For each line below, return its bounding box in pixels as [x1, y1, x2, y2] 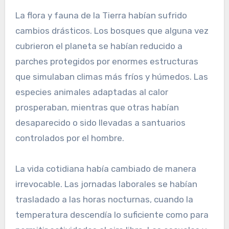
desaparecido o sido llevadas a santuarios [15, 117, 186, 128]
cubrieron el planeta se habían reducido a [15, 40, 182, 51]
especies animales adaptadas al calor [15, 86, 168, 97]
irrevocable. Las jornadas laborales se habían [15, 178, 197, 189]
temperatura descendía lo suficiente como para [15, 209, 209, 220]
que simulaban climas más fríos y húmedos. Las [15, 71, 208, 82]
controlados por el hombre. [15, 132, 124, 143]
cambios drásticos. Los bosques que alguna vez [15, 25, 209, 36]
